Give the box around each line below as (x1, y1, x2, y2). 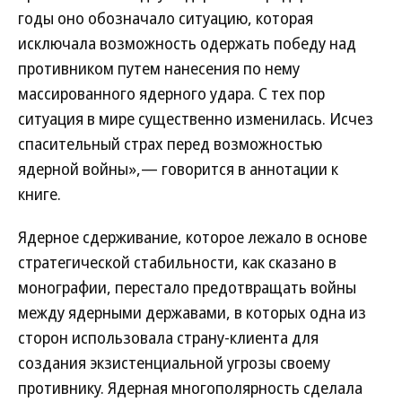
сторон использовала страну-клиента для (18, 327, 319, 348)
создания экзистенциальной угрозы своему (18, 352, 330, 373)
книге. (18, 183, 61, 205)
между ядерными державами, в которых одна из (18, 301, 366, 323)
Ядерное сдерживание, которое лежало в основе (18, 226, 367, 248)
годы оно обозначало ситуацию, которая (18, 7, 313, 29)
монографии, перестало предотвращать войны (18, 276, 356, 298)
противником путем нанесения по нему (18, 57, 300, 79)
